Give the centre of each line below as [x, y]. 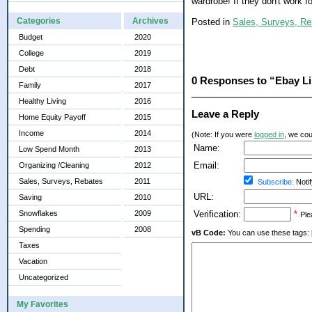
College [31, 53]
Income [31, 133]
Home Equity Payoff [52, 117]
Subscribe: [276, 182]
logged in [269, 135]
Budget [31, 37]
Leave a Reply [225, 114]
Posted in [212, 22]
